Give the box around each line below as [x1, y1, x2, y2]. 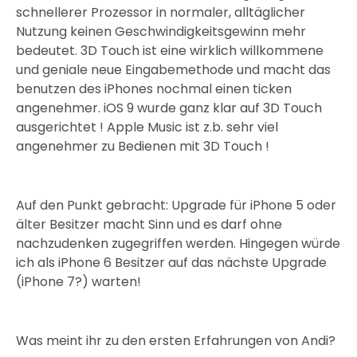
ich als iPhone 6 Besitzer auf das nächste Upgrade [16, 253, 327, 273]
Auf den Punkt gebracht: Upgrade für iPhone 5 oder [16, 196, 336, 215]
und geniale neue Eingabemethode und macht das [16, 61, 331, 80]
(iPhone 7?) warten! [16, 273, 141, 292]
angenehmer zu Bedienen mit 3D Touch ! [16, 137, 269, 156]
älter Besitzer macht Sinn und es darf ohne [16, 215, 282, 234]
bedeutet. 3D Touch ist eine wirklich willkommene [16, 41, 324, 61]
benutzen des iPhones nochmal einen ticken [16, 80, 292, 99]
